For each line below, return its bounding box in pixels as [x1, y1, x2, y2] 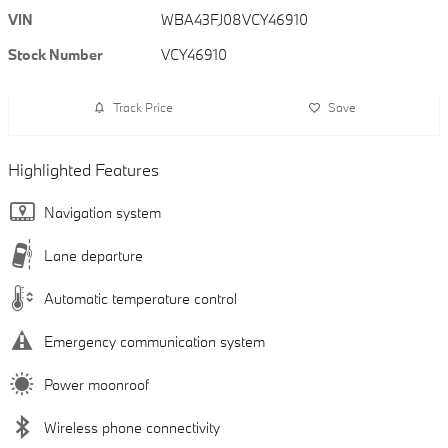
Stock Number [8, 44, 103, 64]
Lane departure [44, 245, 143, 265]
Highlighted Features [8, 158, 159, 180]
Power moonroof [44, 374, 149, 394]
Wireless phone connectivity [44, 417, 220, 437]
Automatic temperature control [44, 288, 237, 308]
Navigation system [44, 202, 161, 222]
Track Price [112, 99, 173, 116]
